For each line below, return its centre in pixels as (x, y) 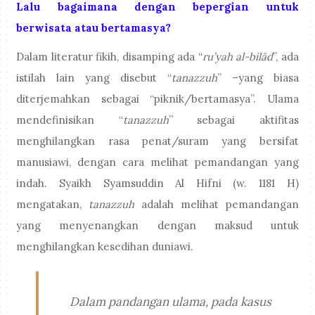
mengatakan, (53, 204)
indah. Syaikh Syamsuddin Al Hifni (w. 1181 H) (157, 183)
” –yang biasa (258, 77)
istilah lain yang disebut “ (94, 77)
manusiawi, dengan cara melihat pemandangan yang (157, 162)
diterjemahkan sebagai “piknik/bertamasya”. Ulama (157, 98)
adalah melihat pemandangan (217, 204)
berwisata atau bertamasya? (94, 28)
